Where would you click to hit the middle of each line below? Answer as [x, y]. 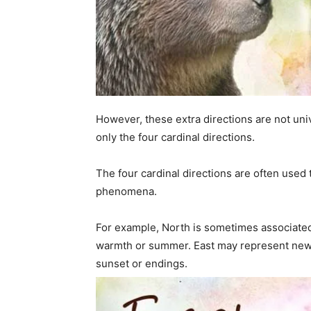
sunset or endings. [142, 263]
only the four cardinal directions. [177, 137]
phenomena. [126, 191]
